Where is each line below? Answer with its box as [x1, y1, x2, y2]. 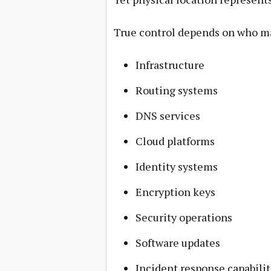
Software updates [135, 235, 220, 250]
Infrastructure [135, 57, 204, 72]
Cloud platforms [135, 134, 215, 148]
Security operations [135, 210, 232, 224]
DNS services [135, 108, 200, 123]
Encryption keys [135, 184, 215, 199]
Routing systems [135, 83, 218, 97]
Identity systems [135, 159, 218, 174]
